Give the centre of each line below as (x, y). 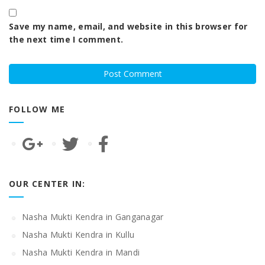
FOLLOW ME (37, 109)
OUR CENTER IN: (47, 183)
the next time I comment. (66, 40)
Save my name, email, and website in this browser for (128, 27)
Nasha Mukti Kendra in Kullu (78, 234)
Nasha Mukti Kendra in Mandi (81, 252)
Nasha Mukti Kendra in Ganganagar (93, 216)
